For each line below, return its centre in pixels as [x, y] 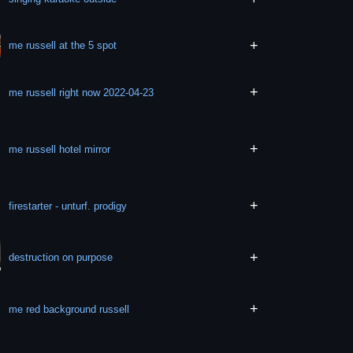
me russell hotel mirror [60, 149]
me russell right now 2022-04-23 [82, 92]
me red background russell [115, 309]
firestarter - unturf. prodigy [68, 206]
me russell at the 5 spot [63, 46]
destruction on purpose [61, 258]
